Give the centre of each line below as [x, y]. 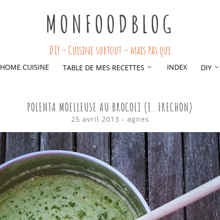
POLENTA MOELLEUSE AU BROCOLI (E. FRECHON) [110, 107]
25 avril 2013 [95, 119]
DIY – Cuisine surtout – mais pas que [110, 50]
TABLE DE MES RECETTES [103, 68]
